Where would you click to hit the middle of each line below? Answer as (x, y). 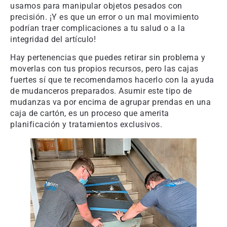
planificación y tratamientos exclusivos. (86, 125)
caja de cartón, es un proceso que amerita (90, 113)
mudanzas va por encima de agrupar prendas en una (110, 102)
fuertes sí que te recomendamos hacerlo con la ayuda (112, 80)
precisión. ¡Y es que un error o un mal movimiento (105, 17)
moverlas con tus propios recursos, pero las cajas (104, 69)
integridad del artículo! (53, 39)
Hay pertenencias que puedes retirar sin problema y (108, 58)
